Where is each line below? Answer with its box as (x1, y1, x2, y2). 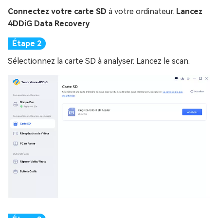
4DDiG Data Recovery (8, 19, 90, 28)
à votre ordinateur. (107, 7, 176, 16)
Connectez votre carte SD (8, 7, 107, 16)
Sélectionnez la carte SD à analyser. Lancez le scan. (8, 56, 190, 66)
